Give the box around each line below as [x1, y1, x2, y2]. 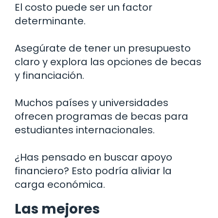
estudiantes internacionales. [15, 123, 155, 137]
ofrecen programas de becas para [15, 109, 188, 123]
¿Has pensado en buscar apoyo [15, 150, 172, 164]
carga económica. [15, 177, 105, 191]
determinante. [15, 14, 86, 28]
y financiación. [15, 68, 84, 82]
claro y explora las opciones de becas [15, 54, 201, 69]
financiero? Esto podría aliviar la [15, 163, 172, 178]
